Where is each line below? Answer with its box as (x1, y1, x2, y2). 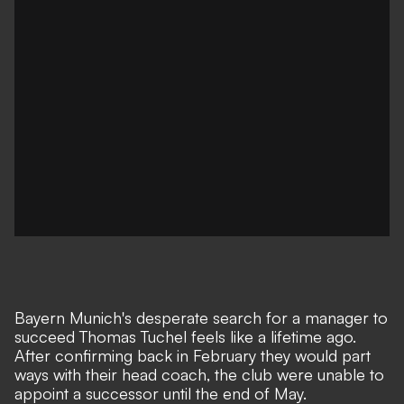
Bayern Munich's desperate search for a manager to (14, 308, 388, 327)
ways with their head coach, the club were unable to (14, 364, 384, 384)
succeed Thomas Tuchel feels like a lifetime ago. (14, 326, 356, 346)
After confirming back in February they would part (14, 345, 371, 365)
